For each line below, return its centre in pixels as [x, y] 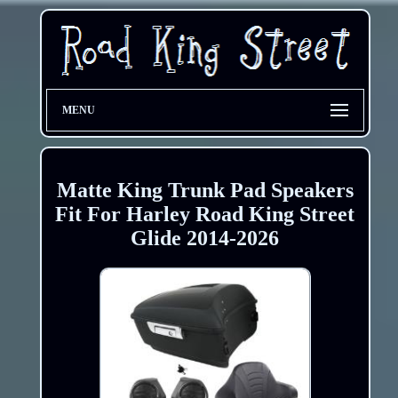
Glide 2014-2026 [205, 238]
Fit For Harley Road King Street [205, 214]
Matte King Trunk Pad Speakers [205, 190]
